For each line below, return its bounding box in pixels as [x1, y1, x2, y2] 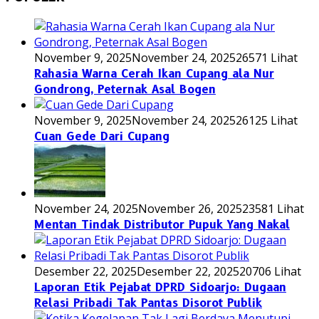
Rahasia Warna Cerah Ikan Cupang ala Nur [34, 66, 274, 80]
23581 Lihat [242, 200, 304, 216]
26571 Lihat [236, 49, 298, 66]
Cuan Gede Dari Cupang [34, 129, 169, 143]
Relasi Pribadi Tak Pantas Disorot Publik [34, 296, 262, 310]
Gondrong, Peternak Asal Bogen [34, 82, 216, 96]
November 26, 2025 [138, 200, 242, 216]
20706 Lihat [239, 263, 301, 279]
